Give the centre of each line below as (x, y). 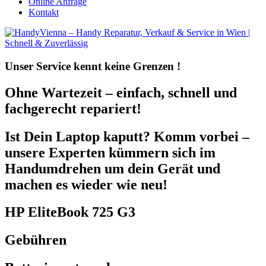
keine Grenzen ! (142, 66)
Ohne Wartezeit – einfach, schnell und (121, 92)
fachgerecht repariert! (73, 108)
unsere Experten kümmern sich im (110, 152)
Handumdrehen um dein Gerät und (113, 168)
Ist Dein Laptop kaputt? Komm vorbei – (127, 136)
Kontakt (44, 12)
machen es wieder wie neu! (86, 184)
